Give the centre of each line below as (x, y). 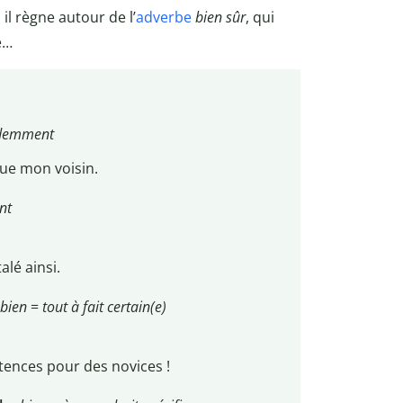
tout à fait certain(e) (104, 307)
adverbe (164, 17)
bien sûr (220, 17)
